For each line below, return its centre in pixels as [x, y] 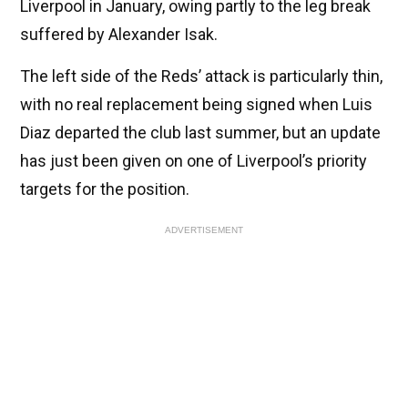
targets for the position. [105, 189]
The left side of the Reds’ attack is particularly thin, [201, 76]
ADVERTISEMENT [204, 230]
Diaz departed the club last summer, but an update [200, 133]
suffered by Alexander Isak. [119, 35]
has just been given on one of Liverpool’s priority [194, 161]
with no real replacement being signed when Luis [196, 105]
